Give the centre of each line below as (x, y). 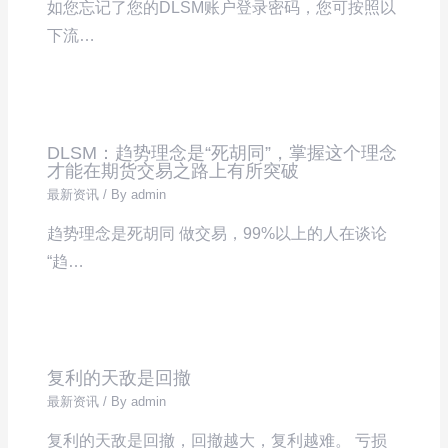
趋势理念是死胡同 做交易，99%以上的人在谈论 (217, 233)
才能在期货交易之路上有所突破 (173, 170)
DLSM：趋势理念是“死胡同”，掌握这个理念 (222, 152)
